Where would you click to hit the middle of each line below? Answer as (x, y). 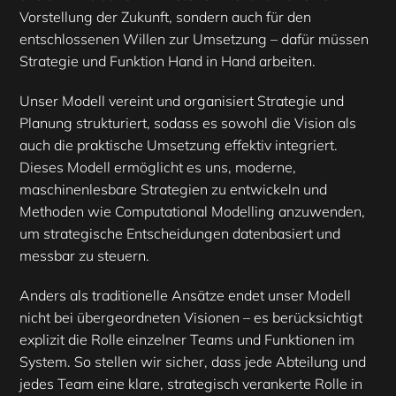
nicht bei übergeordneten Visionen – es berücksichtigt (191, 318)
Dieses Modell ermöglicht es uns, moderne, (158, 168)
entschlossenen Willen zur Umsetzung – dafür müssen (194, 39)
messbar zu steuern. (84, 256)
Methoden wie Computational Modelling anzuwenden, (192, 212)
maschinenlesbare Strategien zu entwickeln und (173, 190)
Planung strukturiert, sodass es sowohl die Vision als (188, 123)
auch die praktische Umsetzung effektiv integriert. (179, 145)
